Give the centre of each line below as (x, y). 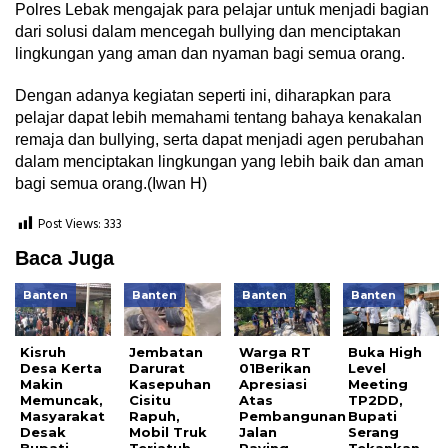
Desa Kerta (61, 368)
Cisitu (150, 400)
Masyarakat (62, 416)
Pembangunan (292, 416)
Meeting (378, 384)
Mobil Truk (168, 432)
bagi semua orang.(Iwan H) (111, 184)
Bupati (373, 416)
